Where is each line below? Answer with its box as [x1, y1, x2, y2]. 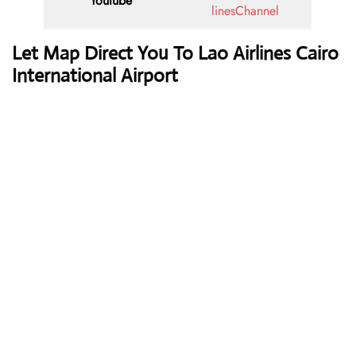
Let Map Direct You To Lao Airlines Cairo [12, 41, 339, 66]
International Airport [12, 64, 178, 88]
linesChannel [211, 2, 279, 21]
